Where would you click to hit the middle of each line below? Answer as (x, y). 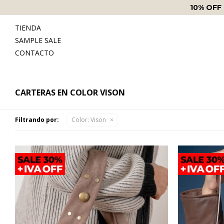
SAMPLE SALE (38, 40)
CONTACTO (34, 53)
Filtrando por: (37, 120)
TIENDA (28, 28)
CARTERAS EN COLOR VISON (70, 92)
